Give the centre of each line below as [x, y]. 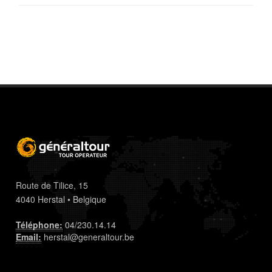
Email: [29, 237]
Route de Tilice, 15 [52, 185]
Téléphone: [39, 225]
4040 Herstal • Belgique [61, 199]
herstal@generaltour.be [88, 237]
